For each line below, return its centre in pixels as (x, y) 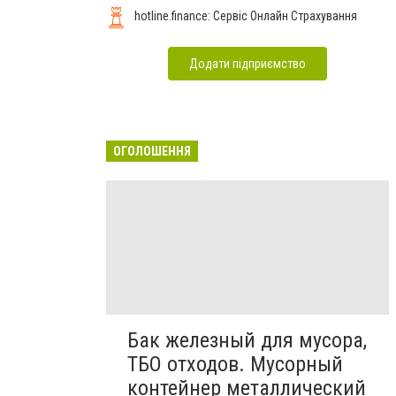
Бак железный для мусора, (247, 340)
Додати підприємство (247, 63)
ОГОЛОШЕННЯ (152, 151)
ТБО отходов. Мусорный (235, 364)
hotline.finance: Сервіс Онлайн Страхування (246, 15)
